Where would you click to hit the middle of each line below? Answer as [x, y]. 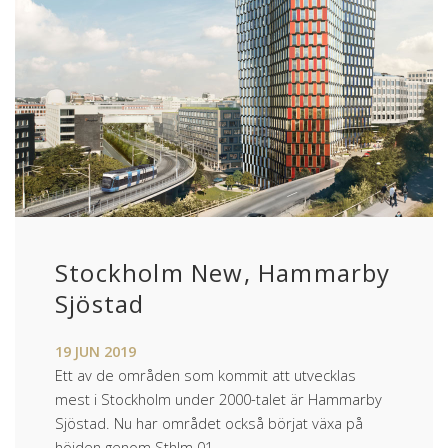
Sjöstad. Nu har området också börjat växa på [209, 422]
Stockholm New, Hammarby [223, 272]
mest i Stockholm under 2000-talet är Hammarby [218, 398]
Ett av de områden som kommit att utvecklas [205, 374]
